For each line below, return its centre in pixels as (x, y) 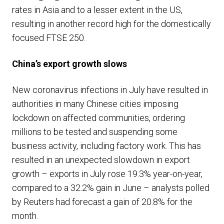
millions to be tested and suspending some (95, 132)
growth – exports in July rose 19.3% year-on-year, (107, 174)
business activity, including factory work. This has (106, 146)
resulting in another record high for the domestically (111, 24)
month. (25, 216)
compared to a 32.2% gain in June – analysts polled (111, 188)
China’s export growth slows (69, 64)
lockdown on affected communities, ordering (98, 118)
